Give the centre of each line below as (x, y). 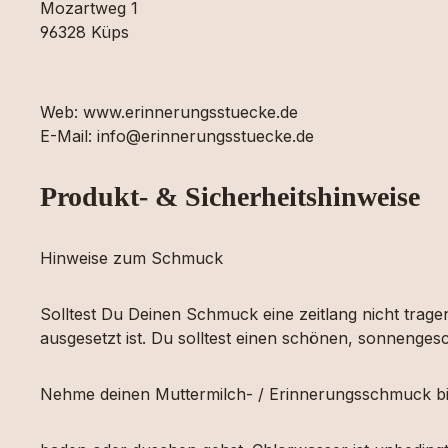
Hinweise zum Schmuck (131, 258)
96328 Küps (84, 32)
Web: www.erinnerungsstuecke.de (169, 112)
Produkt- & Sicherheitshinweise (230, 196)
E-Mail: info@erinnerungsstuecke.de (177, 136)
